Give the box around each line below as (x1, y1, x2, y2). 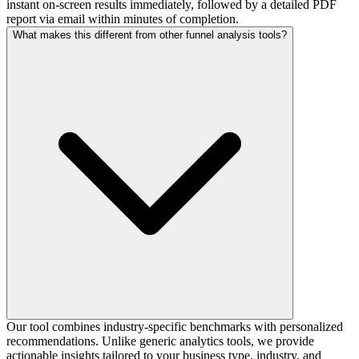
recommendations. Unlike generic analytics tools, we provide (6, 333, 314, 348)
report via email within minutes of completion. (6, 11, 239, 26)
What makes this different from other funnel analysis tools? (13, 28, 287, 41)
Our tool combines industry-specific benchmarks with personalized (6, 319, 343, 333)
